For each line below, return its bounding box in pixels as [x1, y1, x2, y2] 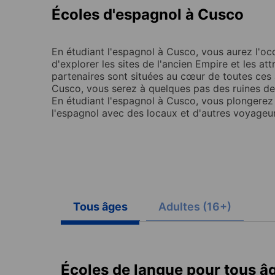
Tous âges [73, 199, 128, 213]
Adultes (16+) [158, 199, 231, 213]
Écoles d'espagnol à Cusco [52, 5, 244, 23]
